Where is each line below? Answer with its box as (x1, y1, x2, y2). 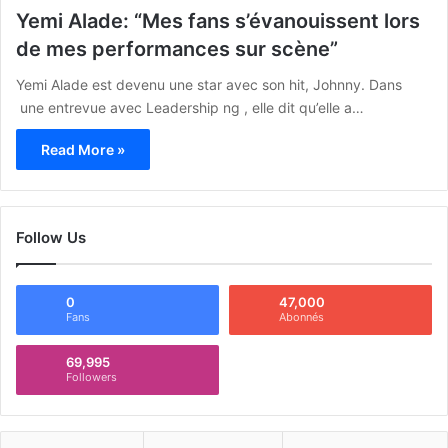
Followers (66, 369, 117, 384)
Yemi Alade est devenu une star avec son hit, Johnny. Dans (16, 75, 402, 93)
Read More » (41, 140, 125, 158)
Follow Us (16, 227, 86, 247)
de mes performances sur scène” (16, 36, 338, 61)
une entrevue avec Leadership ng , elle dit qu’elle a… (16, 98, 364, 116)
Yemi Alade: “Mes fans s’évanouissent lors (16, 8, 420, 33)
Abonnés (279, 309, 324, 324)
